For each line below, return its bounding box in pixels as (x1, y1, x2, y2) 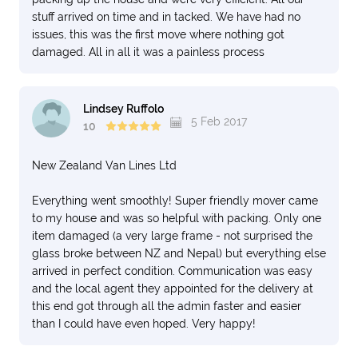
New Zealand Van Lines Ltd (32, 159, 177, 172)
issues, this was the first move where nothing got (32, 28, 284, 41)
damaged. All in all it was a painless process (32, 46, 265, 58)
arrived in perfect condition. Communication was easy (32, 265, 312, 277)
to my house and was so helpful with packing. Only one (32, 212, 321, 225)
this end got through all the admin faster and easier (32, 300, 301, 312)
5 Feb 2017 (188, 115, 247, 128)
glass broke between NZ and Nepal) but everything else (32, 247, 326, 260)
